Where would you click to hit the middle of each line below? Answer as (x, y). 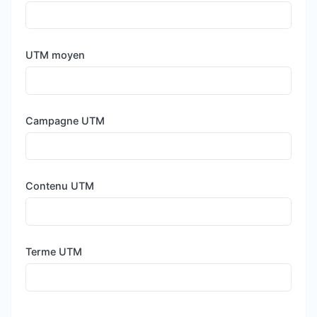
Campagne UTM (65, 120)
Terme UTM (54, 251)
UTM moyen (55, 55)
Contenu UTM (60, 186)
